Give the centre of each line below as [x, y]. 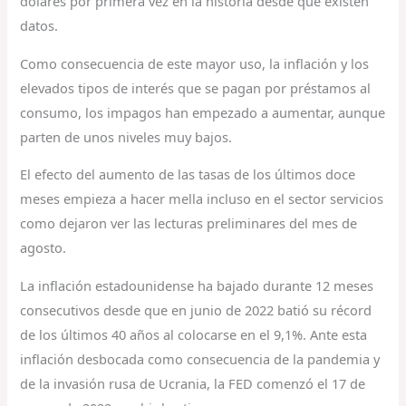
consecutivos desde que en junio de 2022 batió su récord [196, 310]
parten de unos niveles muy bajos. [126, 136]
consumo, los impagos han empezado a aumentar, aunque [203, 112]
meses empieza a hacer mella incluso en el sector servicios [202, 199]
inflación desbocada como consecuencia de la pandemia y [200, 359]
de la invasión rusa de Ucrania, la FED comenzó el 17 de [193, 384]
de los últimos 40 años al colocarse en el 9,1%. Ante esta [194, 335]
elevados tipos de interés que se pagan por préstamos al [196, 87]
